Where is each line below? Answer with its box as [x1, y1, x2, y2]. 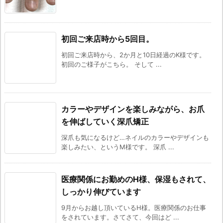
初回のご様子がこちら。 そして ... [61, 60, 162, 69]
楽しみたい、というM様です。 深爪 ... [61, 143, 174, 151]
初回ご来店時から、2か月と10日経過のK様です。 [61, 51, 206, 59]
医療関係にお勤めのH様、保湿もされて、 [61, 174, 211, 185]
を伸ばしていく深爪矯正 [61, 116, 149, 127]
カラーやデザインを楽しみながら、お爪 [61, 104, 205, 114]
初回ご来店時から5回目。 [61, 34, 154, 44]
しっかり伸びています [61, 187, 141, 197]
